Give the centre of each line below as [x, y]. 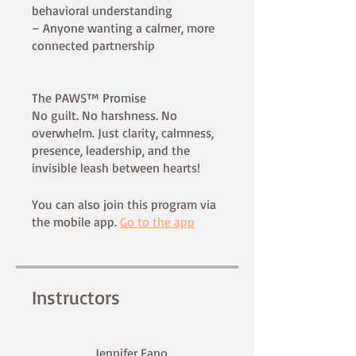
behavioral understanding [102, 11]
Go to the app [157, 222]
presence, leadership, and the [111, 151]
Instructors [76, 298]
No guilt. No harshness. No [104, 116]
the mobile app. [74, 222]
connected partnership [93, 46]
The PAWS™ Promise [89, 98]
